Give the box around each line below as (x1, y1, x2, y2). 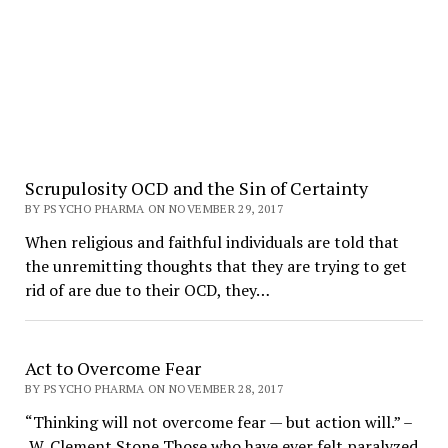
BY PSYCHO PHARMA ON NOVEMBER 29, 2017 (24, 201, 284, 216)
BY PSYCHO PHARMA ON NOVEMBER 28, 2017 (24, 381, 284, 396)
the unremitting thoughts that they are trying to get (24, 255, 407, 277)
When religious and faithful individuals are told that (24, 231, 399, 253)
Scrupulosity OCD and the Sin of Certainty (24, 176, 368, 200)
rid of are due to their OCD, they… (24, 279, 270, 301)
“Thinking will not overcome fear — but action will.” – (24, 411, 413, 433)
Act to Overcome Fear (24, 356, 201, 380)
